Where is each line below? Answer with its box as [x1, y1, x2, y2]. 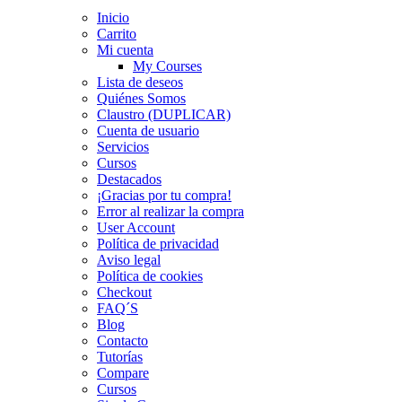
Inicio [97, 9, 129, 25]
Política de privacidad [97, 235, 219, 251]
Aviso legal [97, 251, 161, 267]
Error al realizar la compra [97, 203, 244, 219]
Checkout [97, 284, 152, 300]
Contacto [97, 332, 148, 348]
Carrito [97, 25, 136, 41]
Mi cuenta [97, 41, 153, 57]
